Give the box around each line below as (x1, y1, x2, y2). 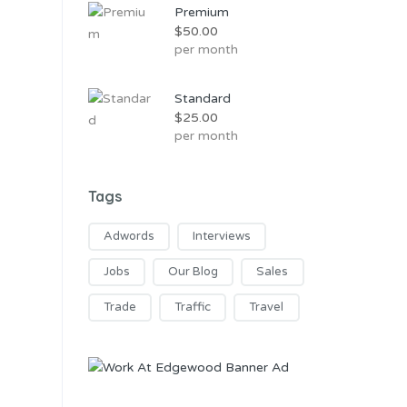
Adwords (103, 229, 154, 244)
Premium (174, 5, 229, 21)
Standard (174, 91, 231, 107)
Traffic (174, 300, 212, 315)
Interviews (193, 229, 252, 244)
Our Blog (168, 264, 219, 280)
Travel (249, 300, 284, 315)
